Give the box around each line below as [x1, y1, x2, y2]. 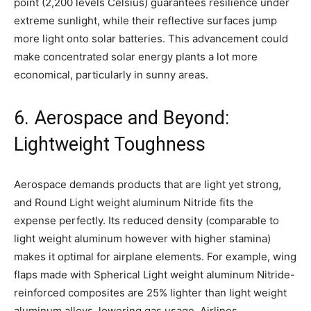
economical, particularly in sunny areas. [14, 67, 208, 81]
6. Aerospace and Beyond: [14, 106, 229, 129]
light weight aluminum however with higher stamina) [14, 231, 271, 245]
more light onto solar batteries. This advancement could [14, 31, 288, 45]
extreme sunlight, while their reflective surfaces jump [14, 13, 277, 27]
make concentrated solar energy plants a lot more [14, 49, 258, 63]
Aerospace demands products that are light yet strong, [14, 177, 281, 191]
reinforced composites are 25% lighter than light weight [14, 285, 287, 299]
